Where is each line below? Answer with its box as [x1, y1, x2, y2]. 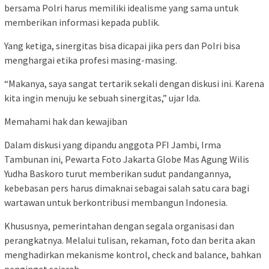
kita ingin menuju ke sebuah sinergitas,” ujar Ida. [4, 92, 201, 104]
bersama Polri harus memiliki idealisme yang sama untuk [4, 2, 238, 14]
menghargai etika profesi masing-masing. [4, 54, 177, 67]
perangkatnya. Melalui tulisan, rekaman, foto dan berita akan [4, 234, 255, 247]
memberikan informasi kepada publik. [4, 16, 160, 29]
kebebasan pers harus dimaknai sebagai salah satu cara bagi [4, 182, 249, 195]
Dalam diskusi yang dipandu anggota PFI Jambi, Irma [4, 139, 221, 151]
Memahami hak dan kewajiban [4, 115, 127, 128]
